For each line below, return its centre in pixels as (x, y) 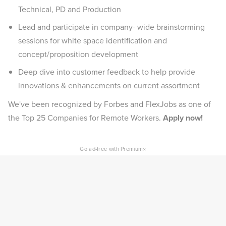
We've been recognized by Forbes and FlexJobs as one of (109, 104)
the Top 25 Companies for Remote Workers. (86, 118)
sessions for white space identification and (93, 41)
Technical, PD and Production (70, 9)
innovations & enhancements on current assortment (109, 86)
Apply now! (183, 118)
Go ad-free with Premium (111, 149)
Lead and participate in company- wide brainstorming (111, 27)
